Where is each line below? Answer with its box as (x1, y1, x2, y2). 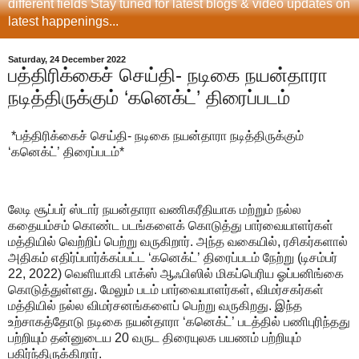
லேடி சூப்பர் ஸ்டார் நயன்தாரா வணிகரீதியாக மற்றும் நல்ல (8, 202, 301, 216)
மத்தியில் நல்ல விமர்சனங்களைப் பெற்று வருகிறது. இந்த (8, 298, 302, 313)
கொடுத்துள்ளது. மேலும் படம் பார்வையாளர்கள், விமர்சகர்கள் (8, 282, 324, 296)
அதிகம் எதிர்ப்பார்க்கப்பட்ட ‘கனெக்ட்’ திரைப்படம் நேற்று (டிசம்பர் (8, 250, 337, 264)
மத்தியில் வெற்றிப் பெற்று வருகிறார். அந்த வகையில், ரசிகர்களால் (8, 234, 348, 248)
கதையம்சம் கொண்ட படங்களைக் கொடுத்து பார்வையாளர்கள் (8, 218, 333, 232)
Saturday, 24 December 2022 (8, 54, 126, 65)
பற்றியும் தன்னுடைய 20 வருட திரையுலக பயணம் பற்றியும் (8, 330, 301, 345)
